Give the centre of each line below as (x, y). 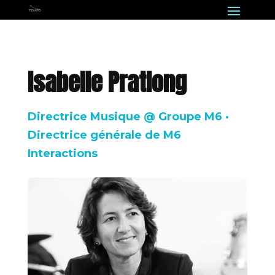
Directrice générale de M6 (104, 135)
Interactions (62, 153)
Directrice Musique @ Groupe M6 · (128, 117)
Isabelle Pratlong (107, 82)
